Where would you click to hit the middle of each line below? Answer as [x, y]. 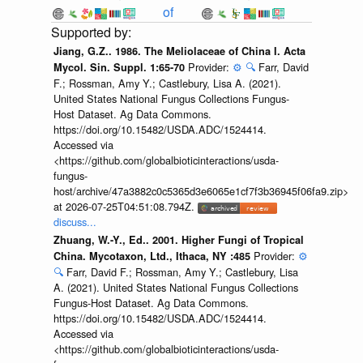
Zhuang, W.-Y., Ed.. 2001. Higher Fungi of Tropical [178, 239]
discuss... [75, 222]
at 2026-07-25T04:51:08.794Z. [125, 207]
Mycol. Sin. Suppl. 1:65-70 [120, 68]
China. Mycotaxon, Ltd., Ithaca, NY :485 [153, 256]
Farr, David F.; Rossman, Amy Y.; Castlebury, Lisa [182, 271]
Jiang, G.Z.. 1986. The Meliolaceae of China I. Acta [179, 51]
